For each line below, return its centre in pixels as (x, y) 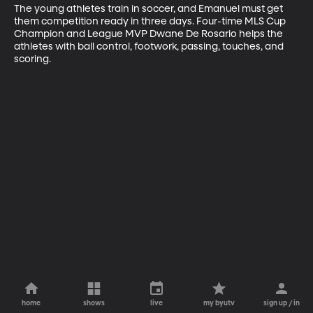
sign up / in (282, 303)
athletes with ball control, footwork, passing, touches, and (150, 46)
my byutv (219, 303)
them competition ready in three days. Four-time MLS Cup (151, 21)
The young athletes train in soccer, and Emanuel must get (150, 9)
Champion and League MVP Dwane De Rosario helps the (150, 34)
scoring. (32, 59)
